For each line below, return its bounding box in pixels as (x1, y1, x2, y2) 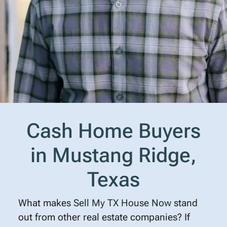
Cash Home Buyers (26, 119, 201, 143)
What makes (18, 197, 73, 209)
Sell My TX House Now (73, 197, 171, 209)
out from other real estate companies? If (18, 211, 190, 223)
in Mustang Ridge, (30, 143, 197, 167)
